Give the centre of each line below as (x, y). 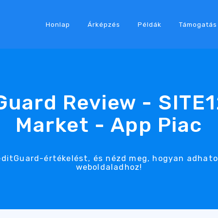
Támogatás (198, 24)
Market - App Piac (109, 125)
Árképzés (104, 24)
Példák (149, 24)
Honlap (58, 24)
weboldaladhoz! (109, 167)
